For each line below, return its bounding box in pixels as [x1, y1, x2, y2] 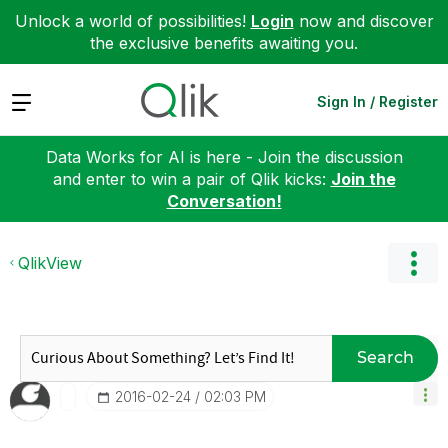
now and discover [293, 11, 434, 31]
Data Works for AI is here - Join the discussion [45, 146, 403, 167]
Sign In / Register [317, 92, 438, 110]
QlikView [18, 252, 82, 273]
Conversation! [166, 190, 282, 211]
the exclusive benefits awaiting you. [90, 33, 358, 53]
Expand [10, 90, 67, 111]
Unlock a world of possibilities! [14, 11, 251, 31]
